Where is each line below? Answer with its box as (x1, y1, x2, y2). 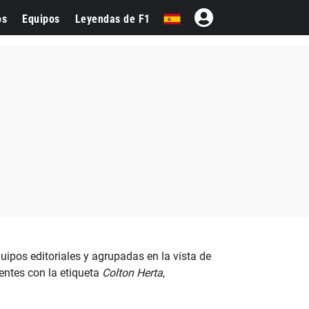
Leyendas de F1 (74, 12, 150, 26)
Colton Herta (101, 266, 163, 279)
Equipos (22, 12, 60, 26)
